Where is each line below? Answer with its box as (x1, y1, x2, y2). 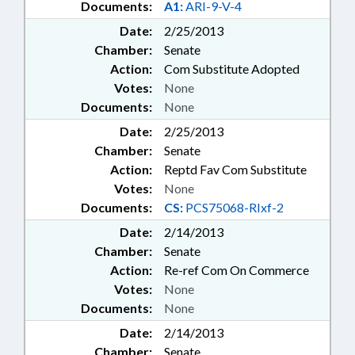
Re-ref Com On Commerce (164, 262, 309, 278)
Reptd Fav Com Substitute (164, 162, 307, 177)
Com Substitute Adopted (164, 61, 300, 77)
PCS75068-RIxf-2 (183, 200, 284, 216)
